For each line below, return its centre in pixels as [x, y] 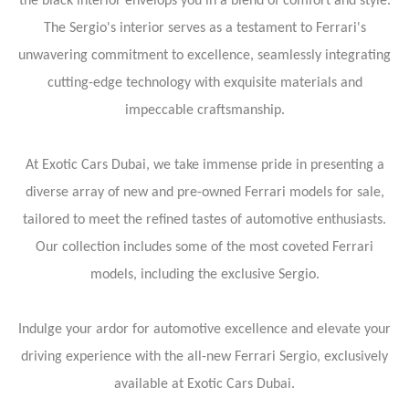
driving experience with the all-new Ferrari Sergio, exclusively [204, 357]
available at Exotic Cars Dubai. [204, 384]
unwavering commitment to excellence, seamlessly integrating [204, 55]
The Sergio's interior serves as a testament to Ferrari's [204, 28]
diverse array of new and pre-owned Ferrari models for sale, [204, 192]
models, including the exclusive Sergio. [204, 274]
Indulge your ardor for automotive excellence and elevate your [204, 329]
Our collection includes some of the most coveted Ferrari [204, 247]
